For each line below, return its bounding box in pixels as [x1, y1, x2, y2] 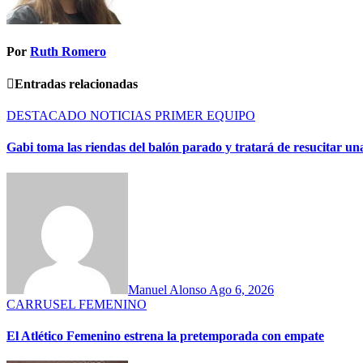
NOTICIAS [90, 109, 155, 123]
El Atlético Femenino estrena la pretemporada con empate [6, 328, 324, 343]
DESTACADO [6, 109, 90, 123]
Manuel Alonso [128, 282, 209, 297]
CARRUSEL [6, 297, 79, 311]
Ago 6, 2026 [209, 282, 274, 297]
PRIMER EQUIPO [155, 109, 255, 123]
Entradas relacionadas [15, 76, 138, 91]
